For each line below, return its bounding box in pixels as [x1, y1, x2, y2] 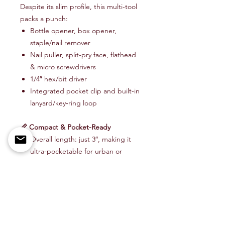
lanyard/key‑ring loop [30, 98, 97, 108]
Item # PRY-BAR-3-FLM [20, 207, 91, 216]
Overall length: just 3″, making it [30, 135, 131, 144]
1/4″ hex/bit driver [30, 74, 87, 84]
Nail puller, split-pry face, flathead [30, 50, 136, 60]
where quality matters [30, 183, 100, 192]
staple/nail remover [30, 38, 90, 48]
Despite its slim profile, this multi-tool [20, 2, 137, 12]
